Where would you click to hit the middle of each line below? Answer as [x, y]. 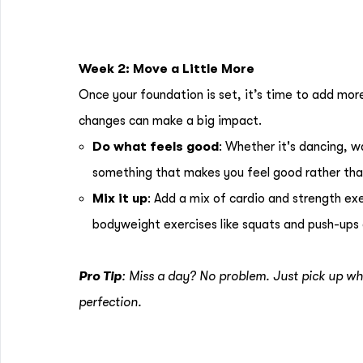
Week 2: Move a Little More [167, 69]
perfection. [110, 302]
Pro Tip [100, 276]
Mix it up [120, 199]
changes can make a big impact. [170, 121]
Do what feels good [156, 147]
